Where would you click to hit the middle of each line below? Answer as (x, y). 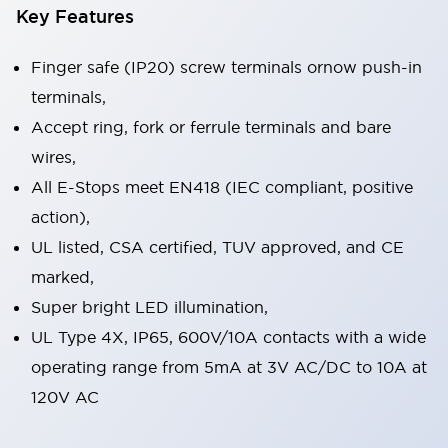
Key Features (75, 16)
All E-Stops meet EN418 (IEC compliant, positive (222, 187)
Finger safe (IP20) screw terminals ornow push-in (226, 67)
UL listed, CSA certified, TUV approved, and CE (217, 247)
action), (60, 217)
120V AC (65, 397)
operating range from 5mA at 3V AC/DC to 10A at (229, 367)
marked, (62, 277)
